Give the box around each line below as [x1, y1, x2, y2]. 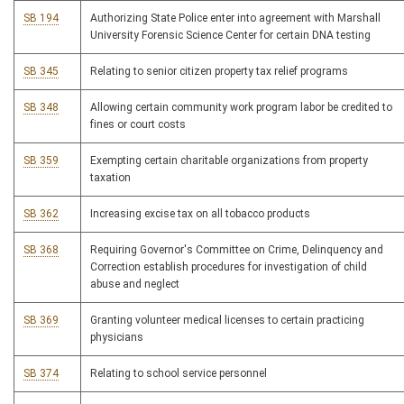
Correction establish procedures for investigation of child [90, 261, 367, 274]
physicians [90, 331, 143, 344]
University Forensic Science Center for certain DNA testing [90, 29, 371, 42]
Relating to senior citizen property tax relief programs [90, 65, 348, 78]
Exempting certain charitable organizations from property [90, 154, 368, 168]
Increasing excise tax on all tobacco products [90, 207, 310, 221]
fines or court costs [90, 118, 186, 132]
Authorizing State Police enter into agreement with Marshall [90, 12, 381, 25]
